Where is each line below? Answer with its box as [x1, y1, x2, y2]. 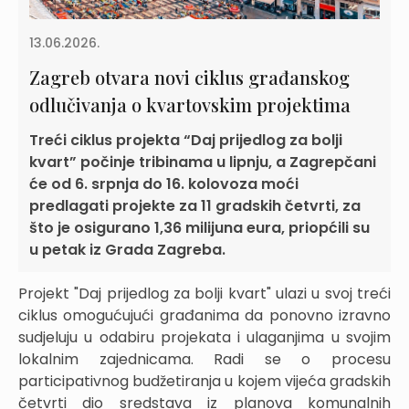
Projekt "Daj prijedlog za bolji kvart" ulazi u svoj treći [18, 282, 391, 304]
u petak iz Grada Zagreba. [29, 238, 225, 260]
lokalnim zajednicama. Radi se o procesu [18, 348, 391, 370]
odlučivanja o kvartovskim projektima [29, 91, 351, 117]
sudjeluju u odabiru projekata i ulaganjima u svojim [18, 326, 391, 348]
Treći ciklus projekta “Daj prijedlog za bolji [29, 129, 342, 151]
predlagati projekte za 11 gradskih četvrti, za [29, 194, 361, 216]
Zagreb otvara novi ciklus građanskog [29, 64, 350, 89]
